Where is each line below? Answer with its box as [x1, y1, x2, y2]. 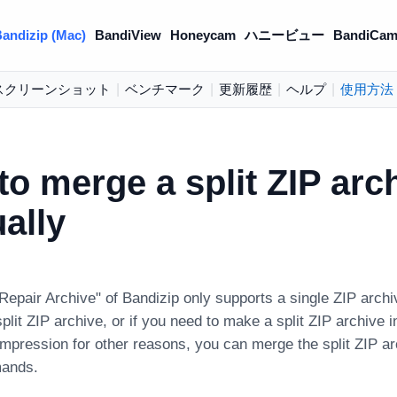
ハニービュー [244, 27, 324, 43]
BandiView [94, 27, 161, 43]
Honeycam [169, 27, 236, 43]
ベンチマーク [124, 82, 205, 97]
